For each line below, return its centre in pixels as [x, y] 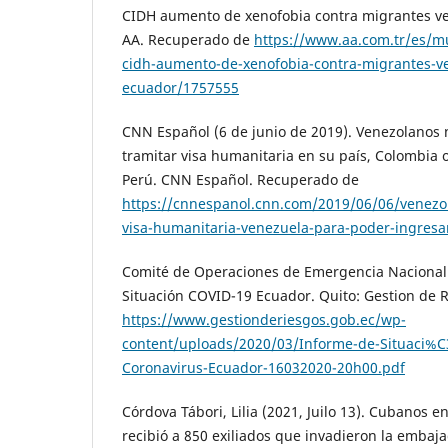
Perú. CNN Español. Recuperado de [240, 180]
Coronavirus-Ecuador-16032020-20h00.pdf [263, 368]
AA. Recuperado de [188, 40]
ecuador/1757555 [180, 88]
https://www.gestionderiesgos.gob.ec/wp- [264, 320]
